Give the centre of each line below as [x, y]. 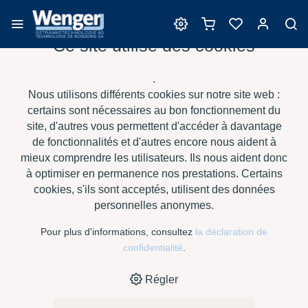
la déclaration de [231, 232]
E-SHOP [66, 128]
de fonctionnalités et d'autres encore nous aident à [154, 142]
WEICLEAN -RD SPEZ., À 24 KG [81, 144]
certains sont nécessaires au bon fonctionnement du [154, 110]
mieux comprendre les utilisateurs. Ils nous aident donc [154, 158]
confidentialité [153, 247]
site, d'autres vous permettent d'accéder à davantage [154, 126]
